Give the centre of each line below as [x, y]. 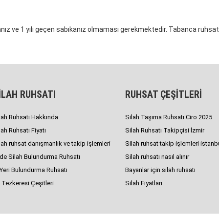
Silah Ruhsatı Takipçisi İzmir [165, 131]
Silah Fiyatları [144, 183]
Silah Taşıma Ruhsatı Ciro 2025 [169, 117]
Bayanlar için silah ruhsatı [160, 170]
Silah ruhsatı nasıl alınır [157, 157]
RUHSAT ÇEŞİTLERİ [164, 95]
